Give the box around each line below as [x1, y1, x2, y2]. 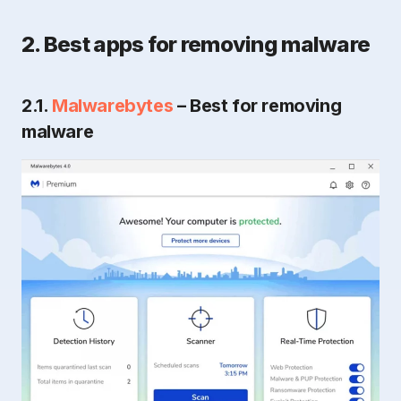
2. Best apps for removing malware [21, 30, 371, 57]
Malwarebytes [52, 94, 174, 116]
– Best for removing [173, 94, 342, 116]
